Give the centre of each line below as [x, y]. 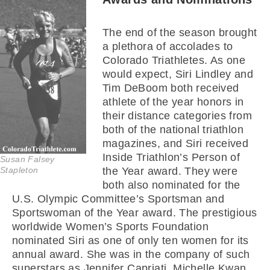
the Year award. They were [170, 171]
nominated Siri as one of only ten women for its [130, 240]
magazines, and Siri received [176, 143]
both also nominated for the [171, 185]
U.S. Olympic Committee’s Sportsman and [118, 199]
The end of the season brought [180, 33]
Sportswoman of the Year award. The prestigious [135, 213]
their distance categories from [177, 116]
